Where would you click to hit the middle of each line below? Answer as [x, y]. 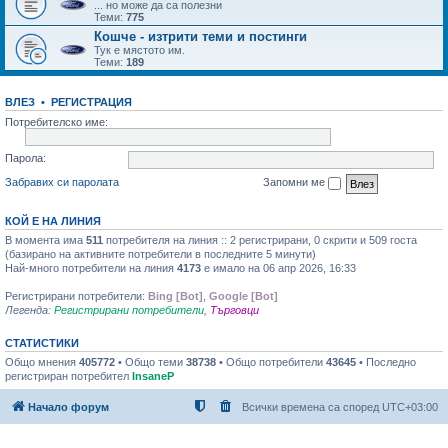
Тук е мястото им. [139, 49]
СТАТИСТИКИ [42, 343]
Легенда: [29, 310]
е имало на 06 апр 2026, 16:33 [278, 268]
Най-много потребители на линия [91, 268]
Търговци [234, 310]
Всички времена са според [312, 406]
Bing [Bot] [175, 296]
